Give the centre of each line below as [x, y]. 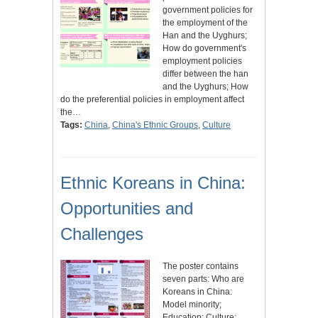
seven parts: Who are [203, 279]
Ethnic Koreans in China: [153, 182]
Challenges [102, 234]
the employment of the [205, 22]
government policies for [208, 10]
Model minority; [192, 304]
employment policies [202, 61]
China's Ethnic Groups [155, 125]
